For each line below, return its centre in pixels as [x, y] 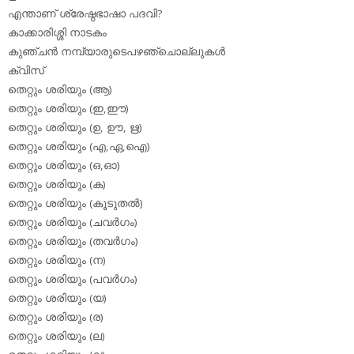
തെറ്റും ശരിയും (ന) [57, 260]
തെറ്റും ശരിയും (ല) [56, 336]
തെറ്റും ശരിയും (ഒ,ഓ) [64, 166]
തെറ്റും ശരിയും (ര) [56, 317]
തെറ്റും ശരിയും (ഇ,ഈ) [68, 109]
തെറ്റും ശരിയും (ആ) [60, 90]
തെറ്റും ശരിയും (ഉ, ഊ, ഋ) [75, 128]
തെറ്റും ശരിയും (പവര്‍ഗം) [73, 279]
